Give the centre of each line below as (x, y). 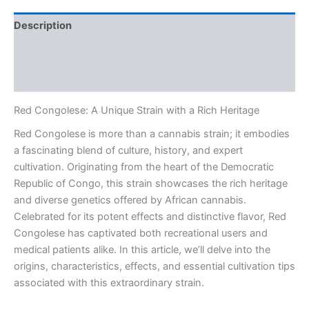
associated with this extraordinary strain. (109, 283)
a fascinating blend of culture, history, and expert (128, 151)
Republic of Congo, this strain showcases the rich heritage (151, 184)
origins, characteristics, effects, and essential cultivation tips (154, 267)
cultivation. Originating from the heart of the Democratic (144, 167)
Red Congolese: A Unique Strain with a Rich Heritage (137, 110)
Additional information (69, 52)
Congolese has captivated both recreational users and (141, 233)
